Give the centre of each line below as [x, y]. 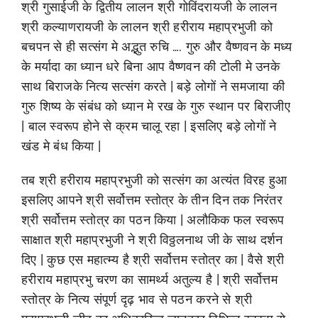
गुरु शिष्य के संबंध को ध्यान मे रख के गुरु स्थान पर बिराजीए [155, 106]
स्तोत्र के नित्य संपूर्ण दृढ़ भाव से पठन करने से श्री [137, 299]
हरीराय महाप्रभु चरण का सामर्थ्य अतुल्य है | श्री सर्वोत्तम [149, 279]
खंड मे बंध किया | [61, 146]
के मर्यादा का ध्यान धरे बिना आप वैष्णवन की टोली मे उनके [150, 66]
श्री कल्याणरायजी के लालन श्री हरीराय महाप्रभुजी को [147, 26]
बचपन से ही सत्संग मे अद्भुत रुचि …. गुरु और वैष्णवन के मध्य [157, 46]
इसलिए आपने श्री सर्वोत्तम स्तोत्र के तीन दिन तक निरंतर [152, 199]
